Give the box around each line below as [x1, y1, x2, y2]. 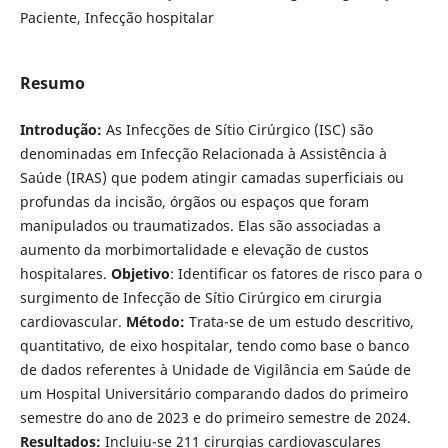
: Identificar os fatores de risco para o [169, 264, 422, 284]
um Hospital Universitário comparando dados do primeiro [19, 384, 408, 404]
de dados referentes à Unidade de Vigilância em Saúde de [19, 360, 411, 380]
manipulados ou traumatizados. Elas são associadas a [19, 216, 381, 236]
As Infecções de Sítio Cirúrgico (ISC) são [101, 120, 373, 140]
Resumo [19, 72, 85, 95]
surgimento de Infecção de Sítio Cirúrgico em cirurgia [19, 288, 382, 308]
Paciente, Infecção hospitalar [19, 8, 214, 28]
